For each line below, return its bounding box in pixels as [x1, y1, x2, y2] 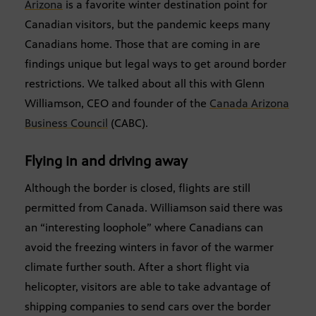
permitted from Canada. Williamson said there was [25, 201, 283, 215]
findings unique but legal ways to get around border [25, 57, 286, 71]
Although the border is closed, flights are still [25, 181, 250, 195]
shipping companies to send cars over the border [25, 300, 271, 314]
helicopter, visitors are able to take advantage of [25, 280, 271, 294]
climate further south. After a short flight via [25, 260, 250, 274]
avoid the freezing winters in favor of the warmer [25, 241, 274, 255]
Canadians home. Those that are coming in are [25, 37, 260, 51]
